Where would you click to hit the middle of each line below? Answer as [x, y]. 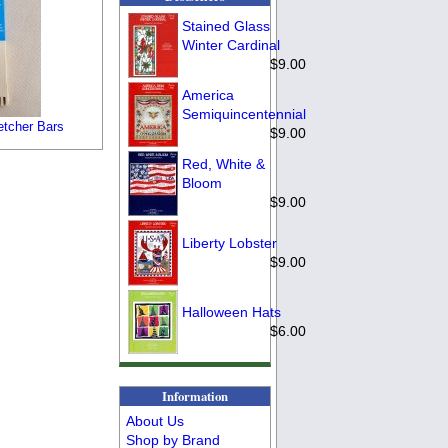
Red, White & [224, 164]
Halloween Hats [232, 312]
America [208, 95]
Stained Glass [226, 26]
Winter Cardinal [231, 45]
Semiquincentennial [244, 114]
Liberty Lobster [230, 243]
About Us [155, 420]
